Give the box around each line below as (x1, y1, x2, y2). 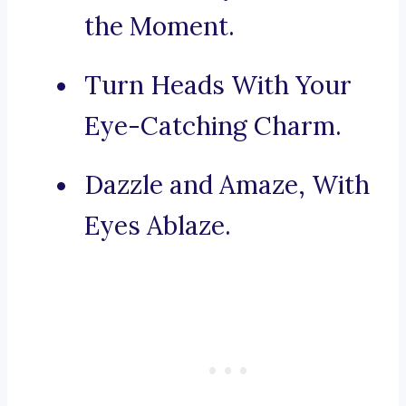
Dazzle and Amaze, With (84, 169, 370, 202)
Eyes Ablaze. (84, 209, 231, 243)
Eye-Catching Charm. (84, 110, 342, 143)
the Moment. (84, 10, 235, 43)
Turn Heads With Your (84, 69, 352, 102)
